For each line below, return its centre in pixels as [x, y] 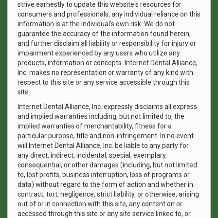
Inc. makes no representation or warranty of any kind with [105, 73]
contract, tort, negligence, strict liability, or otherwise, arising [108, 194]
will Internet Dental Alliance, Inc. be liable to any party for [103, 145]
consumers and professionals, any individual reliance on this [109, 14]
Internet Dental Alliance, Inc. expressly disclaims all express [107, 107]
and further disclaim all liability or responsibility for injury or [107, 43]
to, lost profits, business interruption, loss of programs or [104, 175]
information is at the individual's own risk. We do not [96, 24]
